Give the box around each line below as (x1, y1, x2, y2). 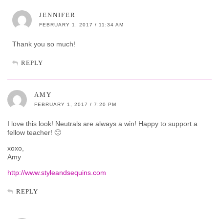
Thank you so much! (12, 40, 75, 48)
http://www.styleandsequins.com (7, 168, 106, 176)
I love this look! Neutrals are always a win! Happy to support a (7, 119, 197, 128)
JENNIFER (39, 11, 76, 19)
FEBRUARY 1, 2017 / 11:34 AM (39, 22, 124, 27)
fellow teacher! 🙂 (7, 128, 61, 136)
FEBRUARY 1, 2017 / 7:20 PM (34, 101, 116, 107)
